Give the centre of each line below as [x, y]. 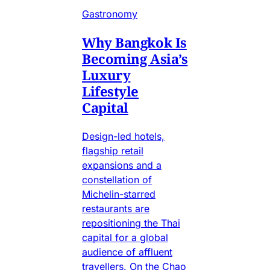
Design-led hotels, [123, 137]
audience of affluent [127, 252]
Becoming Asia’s [135, 59]
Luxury [106, 75]
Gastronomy [110, 14]
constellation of [117, 180]
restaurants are [116, 209]
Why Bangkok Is [134, 42]
